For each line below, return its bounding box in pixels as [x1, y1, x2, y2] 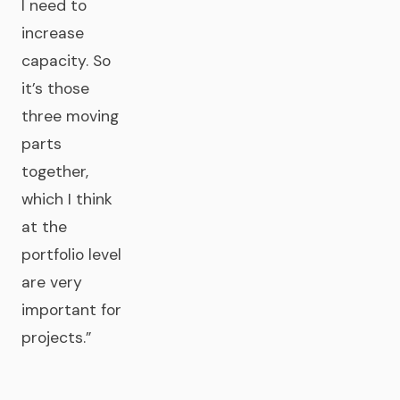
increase [21, 23, 84, 43]
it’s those [21, 79, 89, 98]
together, [21, 162, 88, 181]
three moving [21, 106, 119, 126]
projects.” [21, 328, 91, 347]
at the [21, 217, 67, 237]
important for [21, 300, 121, 320]
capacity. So [21, 51, 111, 71]
